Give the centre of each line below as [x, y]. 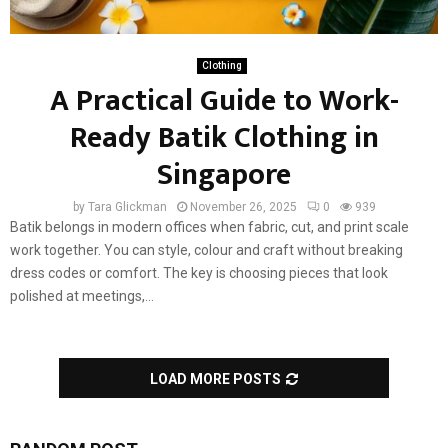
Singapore [224, 174]
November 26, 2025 [243, 206]
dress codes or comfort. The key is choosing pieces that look [199, 272]
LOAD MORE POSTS [215, 378]
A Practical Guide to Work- [224, 100]
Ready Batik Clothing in [224, 137]
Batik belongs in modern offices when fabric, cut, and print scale [209, 226]
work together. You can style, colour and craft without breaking [206, 249]
